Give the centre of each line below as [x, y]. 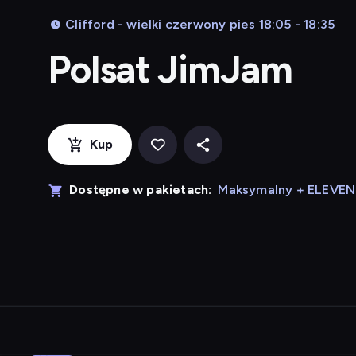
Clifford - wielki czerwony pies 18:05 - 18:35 [200, 24]
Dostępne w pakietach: [141, 190]
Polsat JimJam [170, 69]
